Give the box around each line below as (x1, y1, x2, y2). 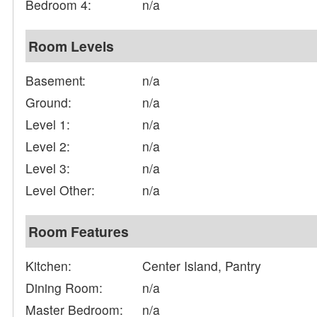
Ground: (25, 93, 72, 112)
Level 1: (25, 115, 71, 134)
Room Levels (28, 36, 115, 57)
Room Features (28, 221, 129, 242)
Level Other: (25, 181, 96, 200)
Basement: (25, 71, 86, 90)
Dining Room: (25, 279, 103, 297)
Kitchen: (25, 257, 72, 275)
